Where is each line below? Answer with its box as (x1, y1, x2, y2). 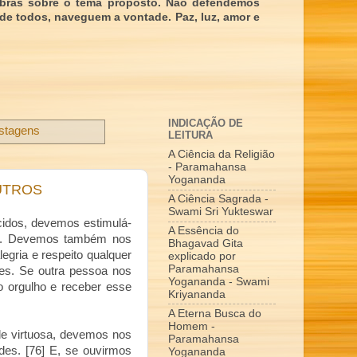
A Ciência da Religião (168, 148, 275, 161)
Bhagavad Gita (168, 237, 243, 249)
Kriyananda (168, 288, 226, 300)
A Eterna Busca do (168, 307, 261, 320)
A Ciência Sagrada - (168, 193, 269, 206)
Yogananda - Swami (168, 275, 269, 288)
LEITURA (168, 128, 213, 141)
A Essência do (168, 224, 239, 237)
